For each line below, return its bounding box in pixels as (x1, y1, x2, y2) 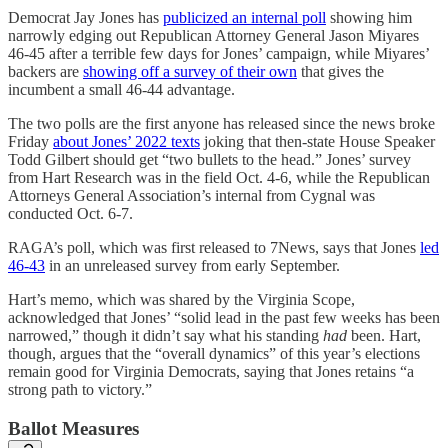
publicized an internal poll (163, 9, 326, 27)
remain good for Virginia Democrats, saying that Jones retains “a (8, 363, 414, 381)
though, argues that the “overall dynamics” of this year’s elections (8, 345, 420, 363)
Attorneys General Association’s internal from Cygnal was (8, 187, 375, 205)
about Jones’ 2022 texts (53, 133, 200, 151)
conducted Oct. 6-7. (8, 205, 133, 223)
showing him (326, 9, 412, 27)
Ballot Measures (8, 417, 139, 439)
